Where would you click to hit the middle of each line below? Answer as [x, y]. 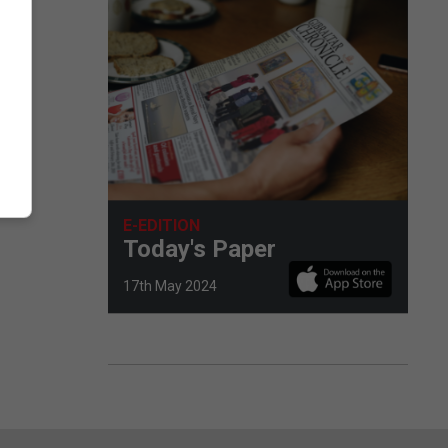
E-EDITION [161, 225]
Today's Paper [199, 248]
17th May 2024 [170, 285]
